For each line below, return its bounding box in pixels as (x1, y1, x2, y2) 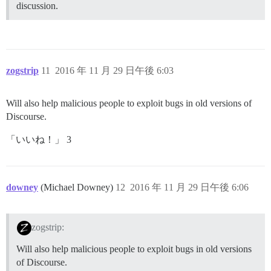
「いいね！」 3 (6, 134, 71, 145)
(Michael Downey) (41, 181, 116, 192)
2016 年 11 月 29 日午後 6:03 (55, 65, 174, 76)
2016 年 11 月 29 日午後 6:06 (130, 181, 249, 192)
